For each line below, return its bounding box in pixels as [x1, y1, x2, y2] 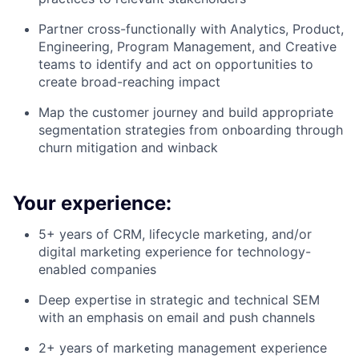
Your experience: [13, 192, 171, 216]
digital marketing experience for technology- [38, 244, 311, 260]
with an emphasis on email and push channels [38, 309, 315, 326]
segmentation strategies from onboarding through [38, 122, 343, 139]
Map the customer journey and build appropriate [38, 104, 333, 121]
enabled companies [38, 261, 156, 278]
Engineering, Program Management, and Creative [38, 38, 337, 55]
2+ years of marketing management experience [38, 340, 327, 357]
